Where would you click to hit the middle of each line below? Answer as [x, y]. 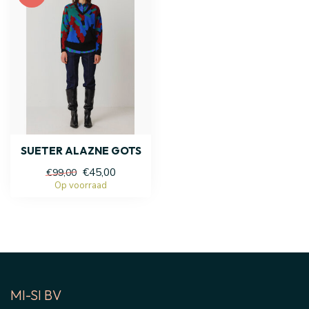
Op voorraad [81, 185]
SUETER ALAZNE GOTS [81, 150]
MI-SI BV [36, 295]
